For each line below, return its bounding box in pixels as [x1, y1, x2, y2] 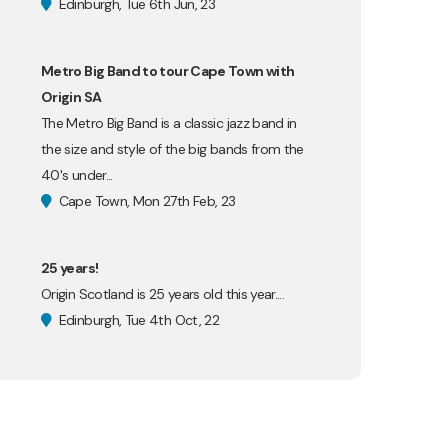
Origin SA [41, 88, 102, 106]
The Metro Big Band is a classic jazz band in [41, 114, 297, 132]
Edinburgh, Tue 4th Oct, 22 [55, 311, 220, 329]
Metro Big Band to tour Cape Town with [41, 62, 295, 80]
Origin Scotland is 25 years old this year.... [41, 285, 285, 303]
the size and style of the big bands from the [41, 140, 304, 158]
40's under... [41, 166, 113, 184]
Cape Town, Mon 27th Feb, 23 [55, 192, 236, 210]
